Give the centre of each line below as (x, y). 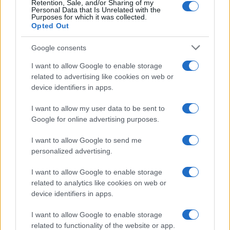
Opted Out (50, 26)
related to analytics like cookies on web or (99, 183)
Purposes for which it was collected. (89, 17)
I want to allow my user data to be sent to (98, 108)
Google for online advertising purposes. (95, 119)
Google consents (59, 47)
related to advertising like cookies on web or (102, 76)
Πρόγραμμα (24, 211)
